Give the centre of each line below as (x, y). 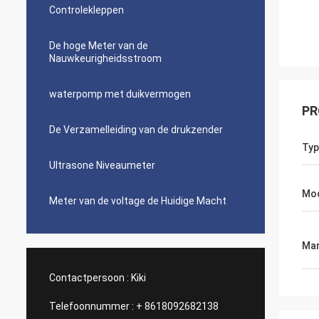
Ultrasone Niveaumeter (102, 165)
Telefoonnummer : (91, 306)
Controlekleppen (87, 10)
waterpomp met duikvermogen (120, 94)
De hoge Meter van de (99, 46)
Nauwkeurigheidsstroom (105, 58)
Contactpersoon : (89, 278)
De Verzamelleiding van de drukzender (136, 130)
